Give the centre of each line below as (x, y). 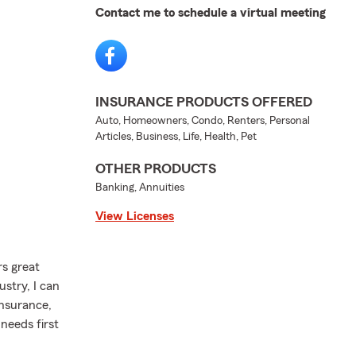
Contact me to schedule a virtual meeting (211, 13)
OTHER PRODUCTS (156, 168)
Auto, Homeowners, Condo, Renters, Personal (203, 121)
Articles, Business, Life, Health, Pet (176, 137)
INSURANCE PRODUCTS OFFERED (204, 102)
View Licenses (135, 216)
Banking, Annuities (140, 188)
